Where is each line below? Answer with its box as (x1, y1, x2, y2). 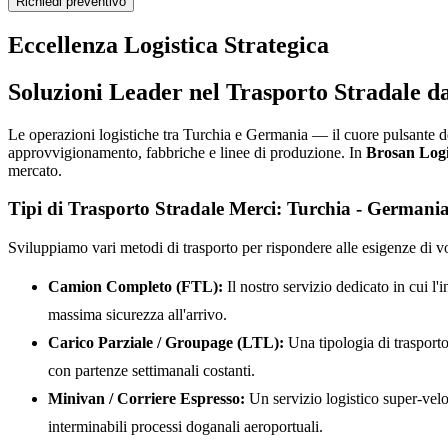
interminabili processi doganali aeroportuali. (48, 417, 323, 435)
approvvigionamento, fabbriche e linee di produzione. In (8, 143, 366, 161)
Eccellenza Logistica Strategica (8, 31, 329, 58)
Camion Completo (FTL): (48, 277, 223, 295)
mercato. (8, 161, 62, 179)
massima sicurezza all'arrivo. (48, 305, 227, 323)
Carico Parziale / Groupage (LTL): (48, 333, 284, 351)
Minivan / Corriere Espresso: (48, 389, 245, 407)
